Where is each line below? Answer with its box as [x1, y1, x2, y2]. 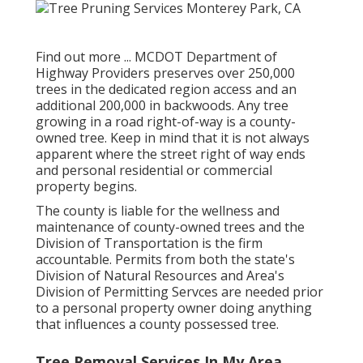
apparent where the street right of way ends [36, 144, 305, 163]
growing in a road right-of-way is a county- [36, 112, 296, 130]
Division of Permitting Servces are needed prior [36, 282, 323, 301]
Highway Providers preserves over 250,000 [36, 63, 295, 82]
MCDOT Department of [131, 47, 277, 66]
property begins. [36, 177, 137, 195]
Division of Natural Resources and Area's [36, 266, 284, 284]
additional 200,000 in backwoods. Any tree [36, 96, 288, 114]
